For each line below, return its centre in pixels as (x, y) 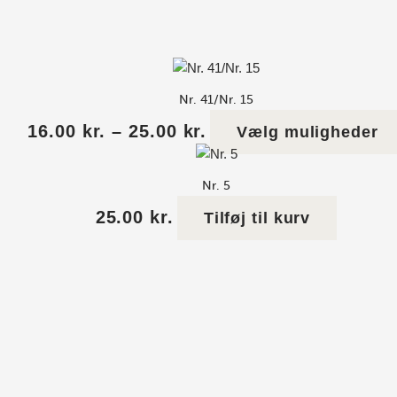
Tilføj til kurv (257, 218)
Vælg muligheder (307, 132)
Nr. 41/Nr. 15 (216, 99)
